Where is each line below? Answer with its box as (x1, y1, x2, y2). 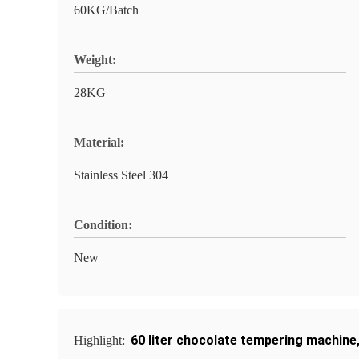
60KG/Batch (74, 3, 139, 17)
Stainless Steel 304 (74, 168, 168, 182)
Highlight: (74, 333, 128, 347)
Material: (74, 135, 124, 149)
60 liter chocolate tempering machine (131, 333, 357, 348)
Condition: (74, 218, 132, 232)
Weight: (74, 53, 116, 67)
